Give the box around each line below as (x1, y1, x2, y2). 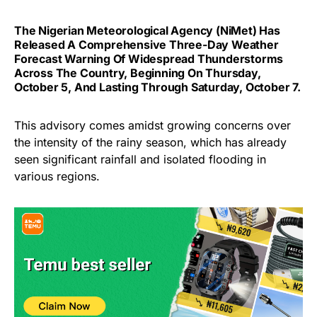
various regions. (14, 168, 100, 183)
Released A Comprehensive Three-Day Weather (14, 37, 279, 52)
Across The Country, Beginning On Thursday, (14, 65, 261, 80)
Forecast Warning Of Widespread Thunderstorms (14, 51, 284, 66)
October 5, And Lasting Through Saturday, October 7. (14, 79, 301, 94)
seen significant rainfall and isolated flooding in (14, 151, 266, 166)
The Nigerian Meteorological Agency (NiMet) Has (14, 23, 280, 38)
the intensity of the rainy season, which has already (14, 134, 287, 149)
